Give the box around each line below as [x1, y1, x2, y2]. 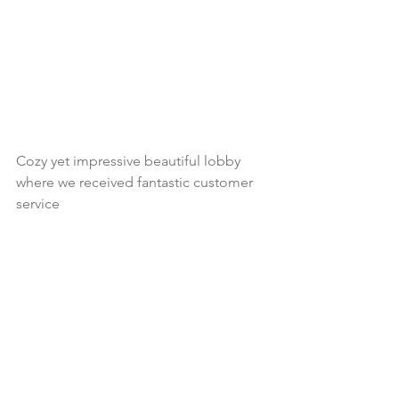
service [16, 195, 60, 213]
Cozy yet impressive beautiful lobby [16, 152, 244, 170]
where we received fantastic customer [16, 174, 256, 191]
